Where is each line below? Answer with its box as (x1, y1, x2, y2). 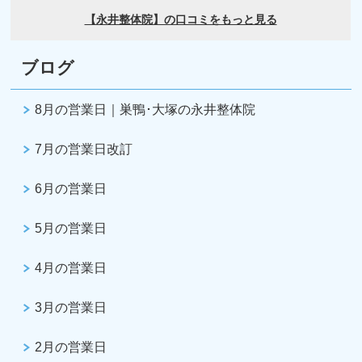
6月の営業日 (35, 181, 107, 196)
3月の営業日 (35, 300, 107, 314)
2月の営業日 (35, 339, 107, 354)
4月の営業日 (35, 260, 107, 275)
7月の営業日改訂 (35, 141, 133, 156)
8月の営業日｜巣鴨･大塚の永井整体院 (35, 102, 256, 116)
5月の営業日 (35, 221, 107, 235)
